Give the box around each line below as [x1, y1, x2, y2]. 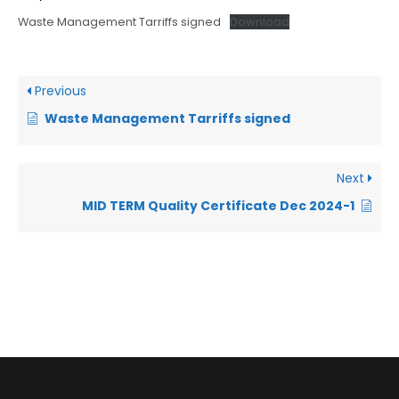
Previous [31, 82, 86, 101]
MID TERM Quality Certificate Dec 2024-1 [82, 197, 354, 216]
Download [229, 14, 289, 30]
